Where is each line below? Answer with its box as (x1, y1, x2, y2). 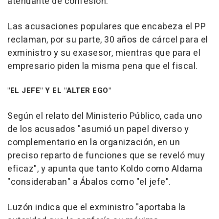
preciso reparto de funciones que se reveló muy (7, 149, 205, 162)
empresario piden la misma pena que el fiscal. (7, 59, 198, 73)
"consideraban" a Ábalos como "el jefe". (7, 175, 171, 189)
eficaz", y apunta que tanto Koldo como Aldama (7, 162, 203, 175)
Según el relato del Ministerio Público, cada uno (7, 109, 202, 123)
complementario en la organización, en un (7, 135, 180, 149)
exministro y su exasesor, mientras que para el (7, 46, 200, 60)
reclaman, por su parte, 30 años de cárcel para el (7, 33, 208, 46)
